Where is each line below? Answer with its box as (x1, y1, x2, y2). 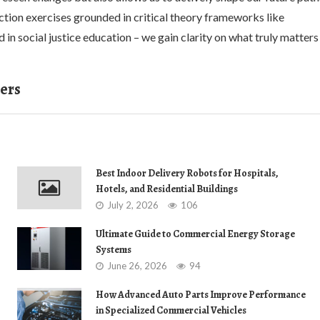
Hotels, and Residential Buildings (96, 182, 238, 196)
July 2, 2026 (107, 199, 159, 211)
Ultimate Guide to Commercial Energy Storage (96, 227, 295, 241)
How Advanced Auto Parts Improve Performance (96, 288, 306, 301)
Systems (96, 243, 131, 256)
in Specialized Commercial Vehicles (96, 304, 246, 317)
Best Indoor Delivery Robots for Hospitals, (96, 166, 279, 180)
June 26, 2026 (107, 260, 167, 271)
